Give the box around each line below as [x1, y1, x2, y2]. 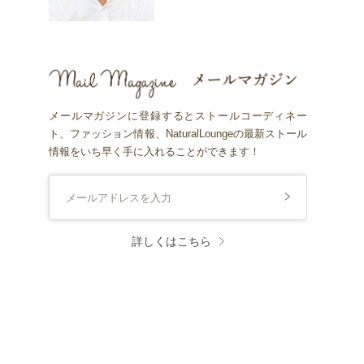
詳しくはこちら [132, 232, 212, 249]
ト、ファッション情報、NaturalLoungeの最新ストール [49, 128, 307, 141]
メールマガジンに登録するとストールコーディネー [49, 110, 307, 123]
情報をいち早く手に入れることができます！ [49, 145, 261, 158]
